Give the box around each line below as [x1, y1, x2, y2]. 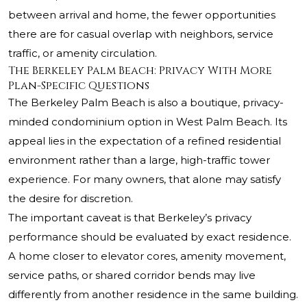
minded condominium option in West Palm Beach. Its [8, 115, 287, 129]
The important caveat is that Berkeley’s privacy [8, 211, 251, 225]
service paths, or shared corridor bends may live [8, 269, 256, 282]
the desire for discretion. [8, 192, 133, 206]
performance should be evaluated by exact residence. [8, 230, 291, 244]
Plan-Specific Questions [8, 78, 149, 94]
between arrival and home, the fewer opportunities [8, 8, 275, 22]
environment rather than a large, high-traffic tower [8, 153, 270, 167]
